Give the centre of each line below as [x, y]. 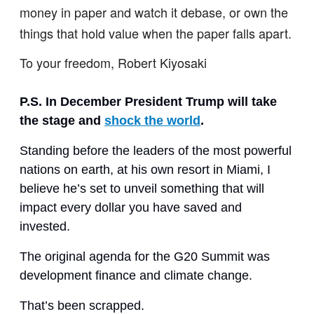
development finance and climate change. [138, 275]
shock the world [152, 121]
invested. [47, 226]
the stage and [62, 121]
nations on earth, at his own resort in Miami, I [145, 170]
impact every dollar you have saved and [131, 207]
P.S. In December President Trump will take [148, 102]
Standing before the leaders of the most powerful [156, 151]
